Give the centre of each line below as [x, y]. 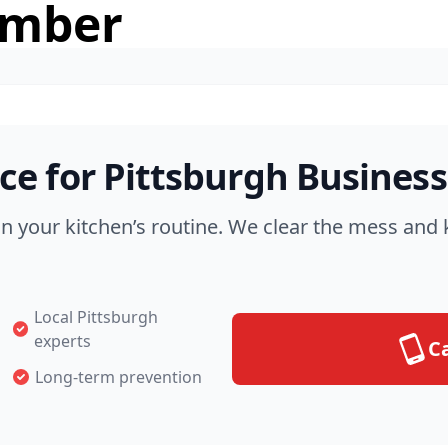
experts [63, 341]
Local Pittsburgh [96, 317]
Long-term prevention [118, 377]
